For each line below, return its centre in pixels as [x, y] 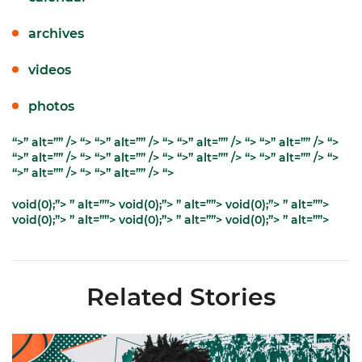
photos [51, 106]
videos [50, 70]
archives [56, 34]
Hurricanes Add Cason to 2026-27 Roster [126, 339]
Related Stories [181, 297]
